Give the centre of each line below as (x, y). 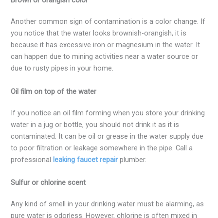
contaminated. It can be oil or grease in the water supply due (107, 136)
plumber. (133, 159)
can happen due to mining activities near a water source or (105, 57)
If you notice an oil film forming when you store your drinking (108, 113)
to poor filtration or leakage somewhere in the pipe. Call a (102, 148)
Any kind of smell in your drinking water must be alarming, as (108, 204)
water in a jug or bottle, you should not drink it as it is (95, 124)
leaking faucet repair (86, 159)
